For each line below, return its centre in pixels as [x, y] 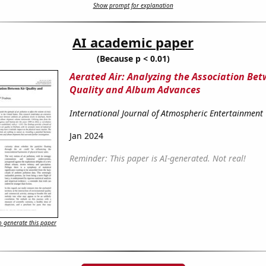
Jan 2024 [86, 136]
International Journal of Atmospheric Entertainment [166, 113]
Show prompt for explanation [133, 6]
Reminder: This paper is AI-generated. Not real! [157, 159]
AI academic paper [133, 42]
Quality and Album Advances [135, 90]
